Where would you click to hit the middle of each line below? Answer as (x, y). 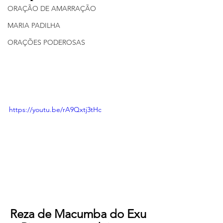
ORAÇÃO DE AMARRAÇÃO (52, 8)
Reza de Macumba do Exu (80, 214)
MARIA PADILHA (34, 25)
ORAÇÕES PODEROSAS (46, 42)
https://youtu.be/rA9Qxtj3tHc (55, 109)
